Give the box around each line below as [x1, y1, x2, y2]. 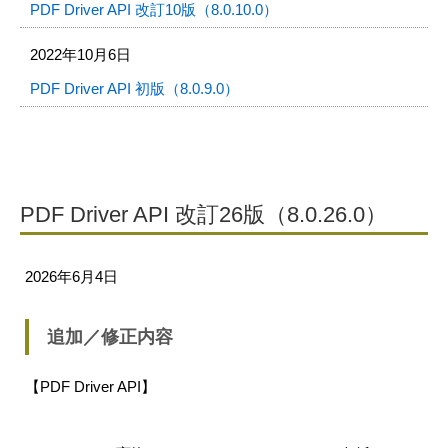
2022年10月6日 [30, 46, 131, 63]
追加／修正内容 [47, 327, 173, 347]
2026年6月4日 [25, 268, 118, 285]
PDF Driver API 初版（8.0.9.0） [30, 80, 239, 97]
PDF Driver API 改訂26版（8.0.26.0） [20, 202, 387, 227]
